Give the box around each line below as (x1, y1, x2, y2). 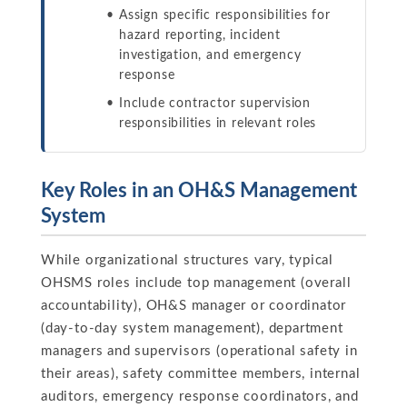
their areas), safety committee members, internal (41, 367, 361, 381)
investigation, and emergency (119, 49, 302, 62)
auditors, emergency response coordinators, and (41, 390, 359, 403)
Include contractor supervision (119, 97, 312, 110)
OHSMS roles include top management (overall (41, 276, 352, 290)
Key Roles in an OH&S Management (41, 181, 357, 201)
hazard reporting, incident (119, 29, 281, 42)
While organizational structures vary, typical (41, 253, 333, 267)
